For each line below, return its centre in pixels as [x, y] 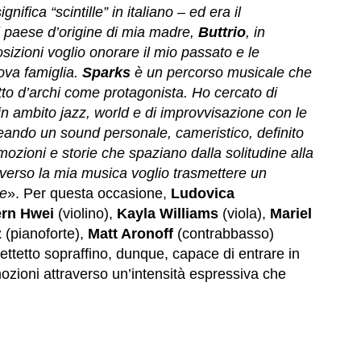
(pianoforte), [45, 234]
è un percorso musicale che [221, 73]
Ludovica [203, 194]
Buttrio [222, 33]
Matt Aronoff [131, 234]
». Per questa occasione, [89, 194]
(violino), [87, 214]
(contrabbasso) [224, 234]
